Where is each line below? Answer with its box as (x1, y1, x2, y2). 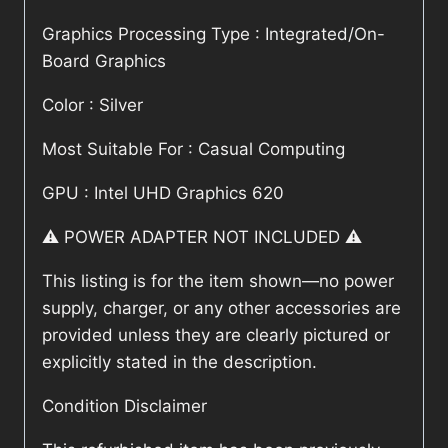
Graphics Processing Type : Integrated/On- (42, 24, 385, 45)
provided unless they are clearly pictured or (42, 325, 390, 346)
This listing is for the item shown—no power (42, 271, 394, 292)
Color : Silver (42, 95, 143, 116)
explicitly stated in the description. (42, 352, 317, 373)
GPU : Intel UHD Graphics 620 (42, 183, 284, 204)
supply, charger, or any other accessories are (42, 298, 401, 319)
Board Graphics (42, 51, 166, 72)
